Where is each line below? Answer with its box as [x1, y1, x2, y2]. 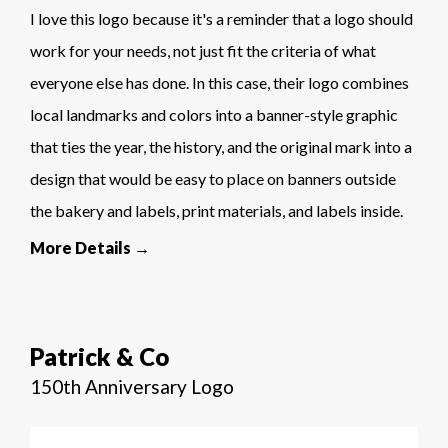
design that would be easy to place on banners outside [30, 169, 396, 189]
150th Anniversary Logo [30, 375, 234, 399]
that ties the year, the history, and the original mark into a [30, 137, 412, 157]
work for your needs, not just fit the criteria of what [30, 41, 376, 61]
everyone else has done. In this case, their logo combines [30, 73, 409, 93]
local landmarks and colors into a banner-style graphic [30, 105, 398, 125]
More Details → [30, 238, 150, 258]
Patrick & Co [30, 342, 169, 372]
